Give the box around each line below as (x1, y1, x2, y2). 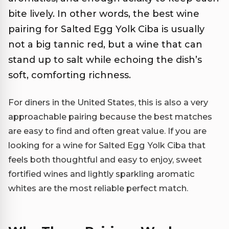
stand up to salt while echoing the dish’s (8, 54, 202, 66)
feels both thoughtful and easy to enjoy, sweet (8, 154, 202, 165)
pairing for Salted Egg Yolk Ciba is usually (8, 24, 204, 35)
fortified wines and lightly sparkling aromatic (8, 169, 195, 179)
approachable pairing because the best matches (8, 111, 212, 122)
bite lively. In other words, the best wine (8, 8, 199, 20)
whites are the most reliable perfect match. (8, 183, 188, 194)
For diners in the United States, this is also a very (8, 97, 208, 108)
